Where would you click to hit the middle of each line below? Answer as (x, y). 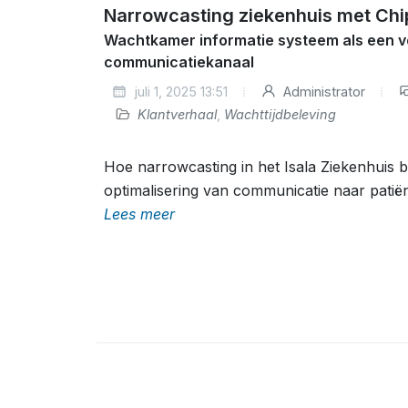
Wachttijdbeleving (280, 114)
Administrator (322, 92)
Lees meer (139, 214)
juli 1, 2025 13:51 (179, 92)
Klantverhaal (177, 114)
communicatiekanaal (179, 62)
